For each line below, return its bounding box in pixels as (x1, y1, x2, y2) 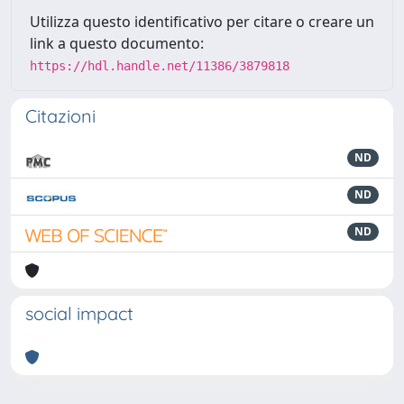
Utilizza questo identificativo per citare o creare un (30, 12, 374, 32)
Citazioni (25, 105, 96, 127)
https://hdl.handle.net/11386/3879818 (30, 59, 289, 73)
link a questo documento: (30, 33, 204, 53)
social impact (25, 302, 133, 325)
